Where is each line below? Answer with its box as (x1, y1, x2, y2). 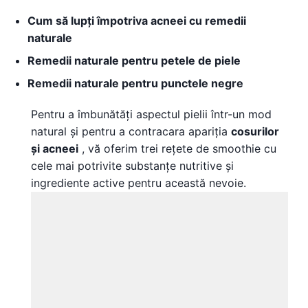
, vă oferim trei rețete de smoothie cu (78, 142, 276, 155)
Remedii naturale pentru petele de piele (27, 54, 241, 67)
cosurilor (231, 124, 279, 138)
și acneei (31, 142, 78, 155)
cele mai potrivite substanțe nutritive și (31, 159, 234, 173)
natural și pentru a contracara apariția (31, 124, 231, 138)
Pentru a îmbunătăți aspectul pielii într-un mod (31, 107, 272, 121)
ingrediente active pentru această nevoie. (31, 176, 246, 190)
